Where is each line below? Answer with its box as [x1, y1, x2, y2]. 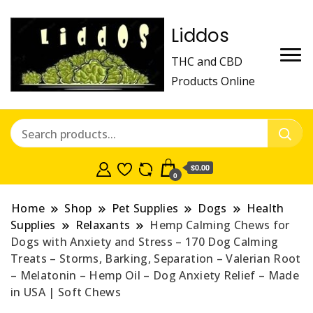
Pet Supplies [111, 201, 179, 217]
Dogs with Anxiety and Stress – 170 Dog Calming [10, 234, 279, 250]
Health [246, 201, 284, 217]
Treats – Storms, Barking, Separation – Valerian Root [10, 251, 301, 267]
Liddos [171, 22, 229, 48]
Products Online [171, 73, 255, 89]
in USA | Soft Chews [10, 284, 122, 300]
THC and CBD [171, 53, 242, 69]
